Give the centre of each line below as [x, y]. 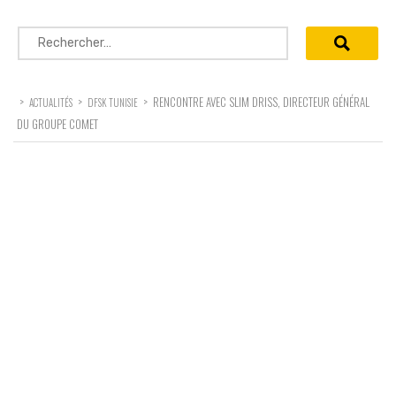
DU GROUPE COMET [57, 123]
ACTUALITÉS [51, 102]
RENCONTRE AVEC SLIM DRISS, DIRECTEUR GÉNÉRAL [261, 101]
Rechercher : [59, 35]
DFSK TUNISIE [113, 102]
